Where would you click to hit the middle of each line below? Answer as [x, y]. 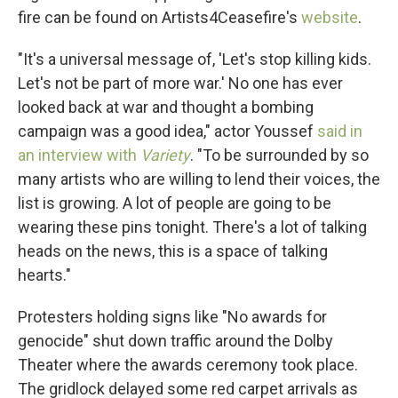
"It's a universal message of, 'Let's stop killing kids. [195, 59]
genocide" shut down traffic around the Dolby [175, 341]
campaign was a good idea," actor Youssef [166, 131]
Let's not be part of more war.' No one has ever [180, 83]
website [330, 17]
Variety [165, 155]
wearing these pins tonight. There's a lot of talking [192, 227]
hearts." [44, 275]
